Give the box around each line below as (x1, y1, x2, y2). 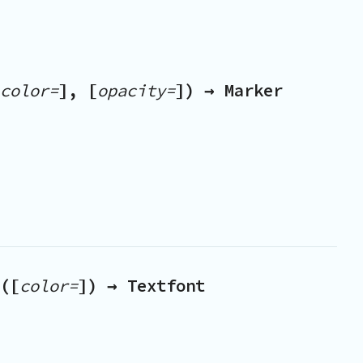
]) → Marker (175, 80, 283, 102)
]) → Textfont (78, 275, 205, 297)
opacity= (97, 80, 175, 102)
